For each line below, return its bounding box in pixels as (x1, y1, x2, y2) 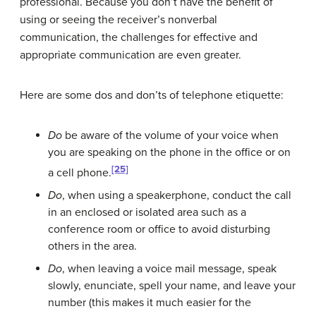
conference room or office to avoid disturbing (48, 222, 270, 237)
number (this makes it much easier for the (48, 296, 251, 310)
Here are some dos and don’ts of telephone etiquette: (20, 87, 284, 102)
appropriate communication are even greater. (20, 47, 241, 62)
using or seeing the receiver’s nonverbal (20, 12, 217, 27)
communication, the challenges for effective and (20, 30, 257, 44)
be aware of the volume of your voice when (62, 128, 279, 142)
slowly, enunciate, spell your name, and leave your (48, 279, 296, 293)
